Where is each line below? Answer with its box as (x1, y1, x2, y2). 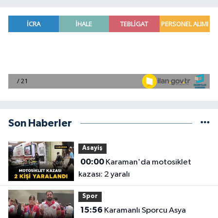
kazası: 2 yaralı (78, 170, 130, 179)
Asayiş (82, 145, 103, 152)
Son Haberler (8, 118, 72, 128)
